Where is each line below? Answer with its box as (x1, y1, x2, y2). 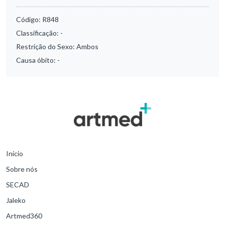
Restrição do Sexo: (16, 42, 76, 51)
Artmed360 (6, 211, 42, 220)
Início (6, 149, 23, 158)
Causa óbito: (16, 56, 57, 65)
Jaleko (6, 196, 26, 204)
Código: (16, 15, 42, 24)
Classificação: (16, 29, 60, 38)
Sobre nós (6, 165, 38, 173)
